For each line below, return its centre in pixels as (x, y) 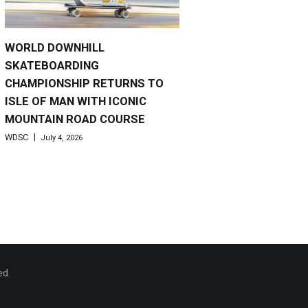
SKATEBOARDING (52, 66)
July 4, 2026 (62, 137)
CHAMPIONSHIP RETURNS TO (84, 84)
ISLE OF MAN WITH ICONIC (76, 101)
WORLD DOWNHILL (55, 48)
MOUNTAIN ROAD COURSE (75, 119)
